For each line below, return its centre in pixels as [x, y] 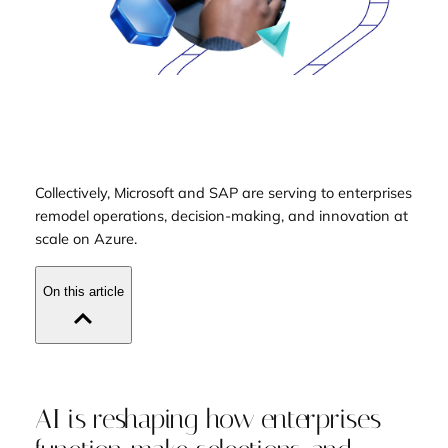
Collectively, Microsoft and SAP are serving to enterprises [223, 192]
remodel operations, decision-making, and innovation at [221, 215]
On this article [83, 292]
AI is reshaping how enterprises [207, 418]
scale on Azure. [85, 238]
